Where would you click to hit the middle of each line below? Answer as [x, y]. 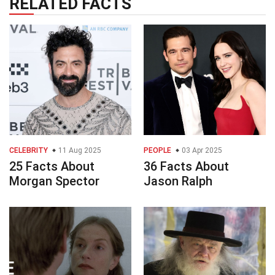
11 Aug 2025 [79, 151]
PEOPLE [157, 151]
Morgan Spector [54, 181]
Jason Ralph [178, 181]
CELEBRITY [29, 151]
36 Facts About [186, 167]
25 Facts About [52, 167]
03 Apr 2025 [201, 151]
